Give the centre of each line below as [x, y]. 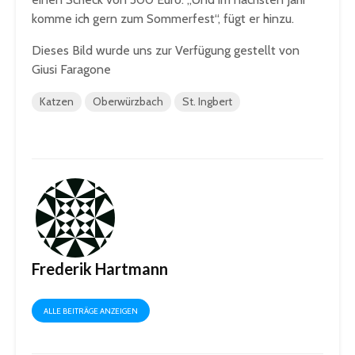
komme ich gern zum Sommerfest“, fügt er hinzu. [163, 19]
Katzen [57, 102]
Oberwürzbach [128, 102]
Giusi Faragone [71, 70]
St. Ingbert [207, 102]
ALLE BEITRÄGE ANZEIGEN [91, 311]
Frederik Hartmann [100, 269]
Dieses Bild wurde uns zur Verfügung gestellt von [166, 51]
